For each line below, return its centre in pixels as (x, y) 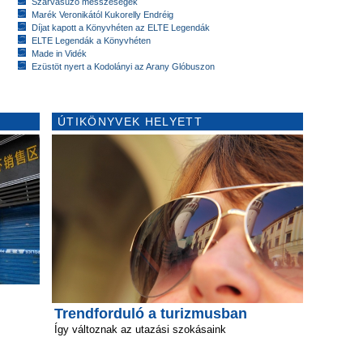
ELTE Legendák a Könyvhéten (91, 40)
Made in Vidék (59, 53)
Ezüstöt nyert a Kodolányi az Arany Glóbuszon (123, 66)
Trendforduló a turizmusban (151, 313)
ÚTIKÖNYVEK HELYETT (130, 121)
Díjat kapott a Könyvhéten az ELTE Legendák (121, 27)
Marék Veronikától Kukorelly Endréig (102, 14)
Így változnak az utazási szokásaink (140, 329)
